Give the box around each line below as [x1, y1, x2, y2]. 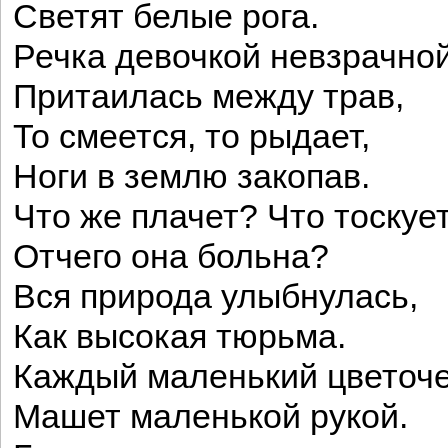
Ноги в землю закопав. [13, 158, 370, 195]
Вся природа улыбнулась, [13, 278, 418, 315]
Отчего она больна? [13, 238, 329, 275]
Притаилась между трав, [13, 78, 404, 115]
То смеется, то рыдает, [13, 118, 370, 155]
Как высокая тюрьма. [13, 318, 346, 355]
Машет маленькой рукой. [13, 398, 408, 435]
